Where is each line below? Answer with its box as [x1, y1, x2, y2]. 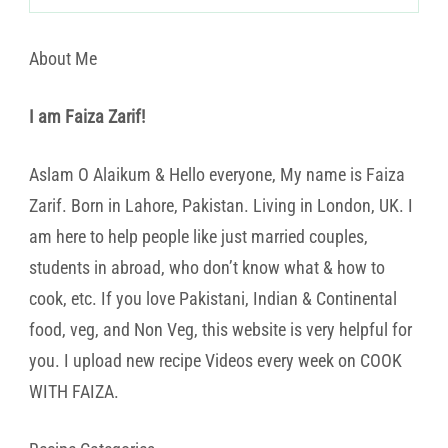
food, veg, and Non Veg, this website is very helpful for [29, 318, 412, 340]
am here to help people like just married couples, [29, 225, 368, 247]
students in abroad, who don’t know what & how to [29, 256, 385, 278]
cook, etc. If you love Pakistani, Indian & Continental [29, 287, 397, 309]
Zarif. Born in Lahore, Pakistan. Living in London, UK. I [29, 194, 413, 216]
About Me [29, 47, 97, 69]
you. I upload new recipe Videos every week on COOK [29, 349, 402, 371]
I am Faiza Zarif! [29, 105, 145, 127]
